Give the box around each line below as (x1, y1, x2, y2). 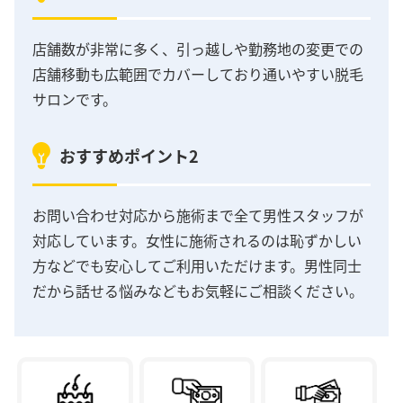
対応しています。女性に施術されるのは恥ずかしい (32, 228, 362, 251)
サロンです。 (32, 88, 117, 111)
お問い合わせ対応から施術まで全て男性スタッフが (32, 203, 363, 226)
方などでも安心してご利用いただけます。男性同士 (32, 254, 362, 276)
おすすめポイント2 (59, 143, 199, 167)
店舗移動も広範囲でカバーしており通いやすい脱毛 (32, 63, 363, 85)
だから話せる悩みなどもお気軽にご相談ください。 (32, 279, 363, 301)
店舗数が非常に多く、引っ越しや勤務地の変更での (32, 38, 363, 60)
